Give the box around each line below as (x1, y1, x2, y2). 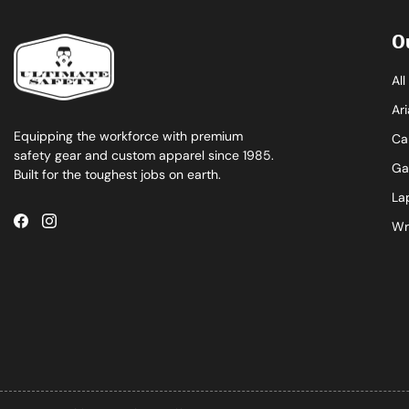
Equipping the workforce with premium (14, 128, 243, 145)
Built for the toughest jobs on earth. (14, 166, 221, 184)
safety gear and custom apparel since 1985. (14, 147, 274, 164)
